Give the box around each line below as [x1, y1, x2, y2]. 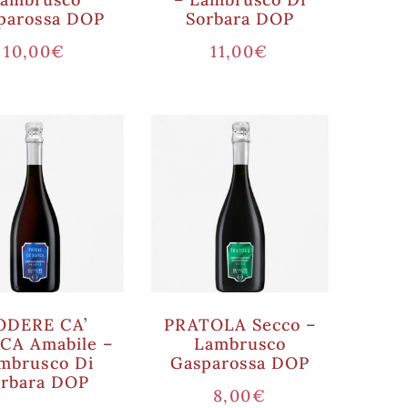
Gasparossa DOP [170, 352, 310, 373]
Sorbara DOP [185, 8, 295, 29]
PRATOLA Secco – [163, 314, 317, 335]
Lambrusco [193, 333, 287, 354]
